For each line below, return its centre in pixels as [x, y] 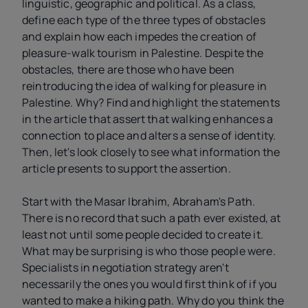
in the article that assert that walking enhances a [148, 119]
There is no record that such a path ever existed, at [152, 218]
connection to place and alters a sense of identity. [149, 135]
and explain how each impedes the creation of [140, 36]
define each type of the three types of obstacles [144, 20]
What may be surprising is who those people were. [149, 251]
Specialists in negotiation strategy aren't [125, 267]
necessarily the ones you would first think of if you [150, 284]
